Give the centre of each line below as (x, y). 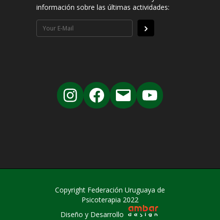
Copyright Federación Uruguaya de (110, 190)
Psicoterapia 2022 (110, 199)
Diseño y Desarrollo (93, 214)
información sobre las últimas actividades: (103, 7)
